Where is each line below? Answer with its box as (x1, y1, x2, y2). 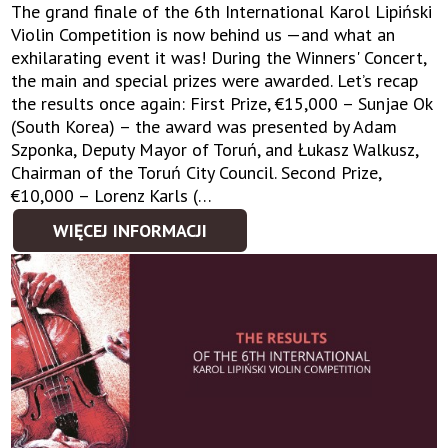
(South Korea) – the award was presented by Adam (11, 115, 398, 139)
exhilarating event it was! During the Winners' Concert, (11, 46, 427, 70)
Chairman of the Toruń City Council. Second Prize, (11, 161, 382, 185)
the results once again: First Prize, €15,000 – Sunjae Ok (11, 92, 433, 116)
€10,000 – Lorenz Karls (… (11, 184, 213, 208)
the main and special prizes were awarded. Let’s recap (11, 69, 419, 93)
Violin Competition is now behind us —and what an (11, 23, 396, 47)
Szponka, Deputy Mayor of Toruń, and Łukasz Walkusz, (11, 138, 419, 162)
